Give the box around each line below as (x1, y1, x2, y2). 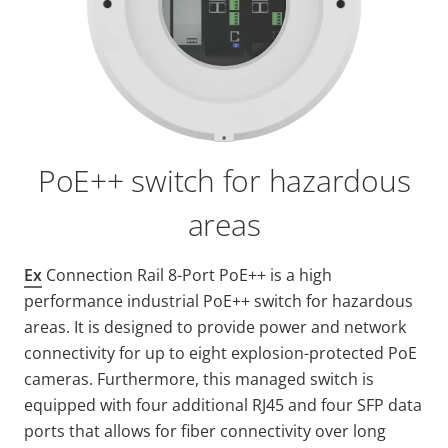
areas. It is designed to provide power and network (24, 316, 406, 339)
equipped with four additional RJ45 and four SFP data (24, 394, 422, 417)
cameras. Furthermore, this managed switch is (24, 368, 374, 391)
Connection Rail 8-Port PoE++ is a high (42, 264, 332, 287)
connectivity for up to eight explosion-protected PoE (24, 342, 417, 365)
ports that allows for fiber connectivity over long (24, 420, 386, 443)
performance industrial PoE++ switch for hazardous (24, 290, 413, 313)
